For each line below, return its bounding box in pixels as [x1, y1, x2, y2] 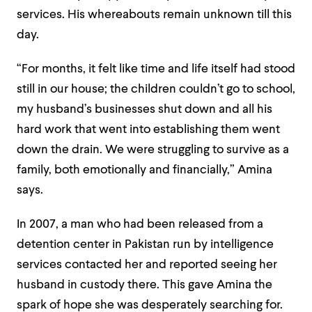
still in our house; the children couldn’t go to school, [17, 84, 295, 95]
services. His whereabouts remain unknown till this [17, 9, 292, 21]
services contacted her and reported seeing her [17, 259, 277, 271]
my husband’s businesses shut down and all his [17, 104, 272, 116]
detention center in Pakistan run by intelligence [17, 239, 274, 251]
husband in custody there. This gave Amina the [17, 279, 272, 291]
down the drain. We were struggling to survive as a [17, 144, 289, 156]
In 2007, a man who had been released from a [17, 219, 263, 231]
